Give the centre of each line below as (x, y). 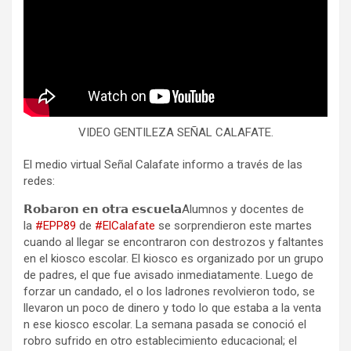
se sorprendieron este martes (233, 225)
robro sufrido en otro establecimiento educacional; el (160, 340)
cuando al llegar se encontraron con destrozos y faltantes (174, 242)
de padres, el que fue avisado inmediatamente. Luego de (168, 275)
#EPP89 (56, 225)
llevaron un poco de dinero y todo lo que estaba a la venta (172, 308)
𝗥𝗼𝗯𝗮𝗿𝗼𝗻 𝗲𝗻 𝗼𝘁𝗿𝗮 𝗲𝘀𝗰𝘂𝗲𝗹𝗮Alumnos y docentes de (164, 209)
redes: (39, 181)
